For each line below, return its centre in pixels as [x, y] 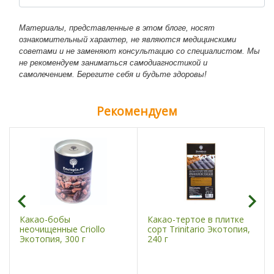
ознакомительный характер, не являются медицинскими [128, 39]
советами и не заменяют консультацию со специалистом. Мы [139, 51]
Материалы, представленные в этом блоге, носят [117, 28]
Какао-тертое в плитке [195, 219]
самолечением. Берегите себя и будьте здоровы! [113, 74]
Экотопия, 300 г [53, 239]
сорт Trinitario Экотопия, [198, 229]
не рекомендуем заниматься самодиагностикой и [113, 62]
